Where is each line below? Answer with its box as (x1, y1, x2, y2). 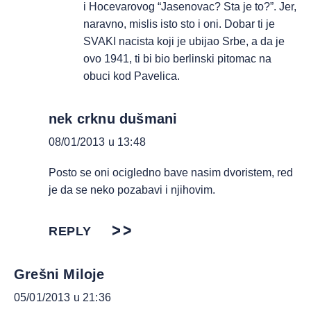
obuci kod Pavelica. (83, 70, 180, 82)
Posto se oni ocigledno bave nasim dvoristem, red (49, 167, 293, 178)
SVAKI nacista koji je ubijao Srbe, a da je (83, 35, 285, 47)
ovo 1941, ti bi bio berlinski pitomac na (83, 53, 271, 65)
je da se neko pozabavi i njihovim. (49, 184, 215, 196)
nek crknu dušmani (49, 111, 178, 126)
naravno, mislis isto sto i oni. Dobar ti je (83, 18, 275, 30)
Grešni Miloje (14, 267, 105, 282)
